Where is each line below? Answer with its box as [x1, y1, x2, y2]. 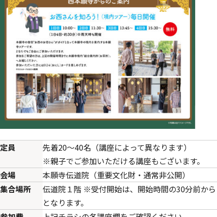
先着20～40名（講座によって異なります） [43, 141, 191, 154]
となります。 [43, 197, 88, 209]
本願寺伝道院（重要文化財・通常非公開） [43, 169, 190, 181]
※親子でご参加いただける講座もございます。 [43, 155, 204, 167]
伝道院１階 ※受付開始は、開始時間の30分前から [43, 183, 216, 195]
